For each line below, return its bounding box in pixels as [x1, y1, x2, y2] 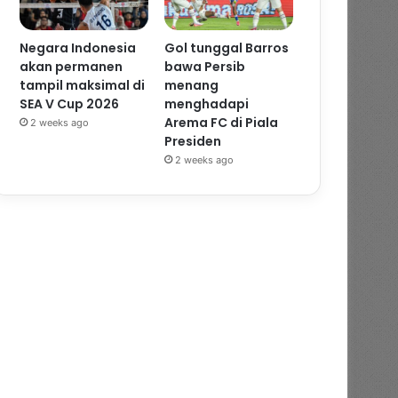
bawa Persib [164, 58, 246, 76]
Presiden [164, 132, 222, 151]
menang [164, 76, 219, 95]
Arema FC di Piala [164, 114, 279, 132]
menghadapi [164, 95, 250, 114]
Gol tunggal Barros [164, 39, 290, 58]
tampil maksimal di [20, 76, 146, 95]
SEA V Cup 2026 [20, 95, 120, 114]
